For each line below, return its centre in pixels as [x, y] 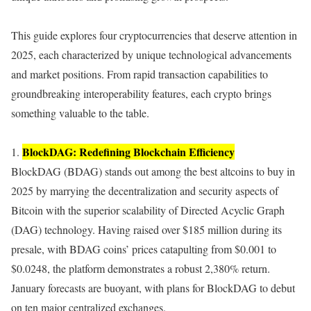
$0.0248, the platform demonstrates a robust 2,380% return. [141, 268]
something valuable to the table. [80, 113]
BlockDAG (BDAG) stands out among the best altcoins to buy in [153, 171]
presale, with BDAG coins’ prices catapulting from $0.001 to [144, 249]
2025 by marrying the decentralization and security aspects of [145, 191]
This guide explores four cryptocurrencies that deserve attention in [154, 35]
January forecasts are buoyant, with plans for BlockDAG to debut [153, 288]
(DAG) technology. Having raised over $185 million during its [146, 229]
